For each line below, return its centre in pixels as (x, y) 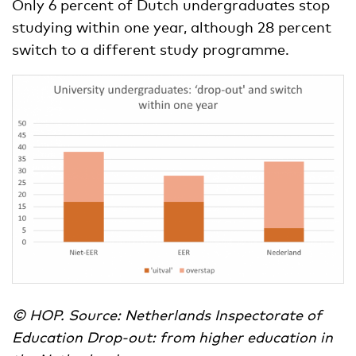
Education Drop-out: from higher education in (172, 337)
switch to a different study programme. (151, 49)
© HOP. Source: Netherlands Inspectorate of (167, 315)
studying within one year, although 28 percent (172, 27)
